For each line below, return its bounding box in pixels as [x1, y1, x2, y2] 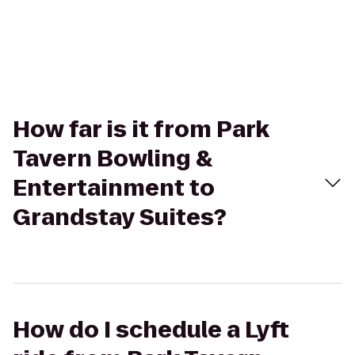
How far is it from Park [13, 114, 269, 145]
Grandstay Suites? [13, 202, 227, 233]
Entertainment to [13, 173, 215, 204]
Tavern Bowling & [13, 143, 212, 174]
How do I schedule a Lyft [13, 315, 289, 345]
